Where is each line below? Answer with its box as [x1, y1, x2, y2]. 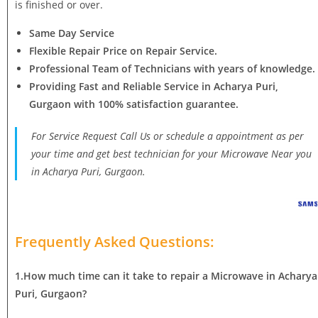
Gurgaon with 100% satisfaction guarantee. [29, 97, 238, 111]
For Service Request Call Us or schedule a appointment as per [31, 128, 304, 143]
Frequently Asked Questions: [15, 231, 214, 251]
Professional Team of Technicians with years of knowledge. [29, 61, 315, 75]
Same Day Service [29, 26, 114, 40]
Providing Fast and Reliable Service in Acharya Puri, [29, 79, 278, 93]
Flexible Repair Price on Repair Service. [29, 43, 217, 57]
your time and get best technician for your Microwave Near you [31, 146, 312, 160]
